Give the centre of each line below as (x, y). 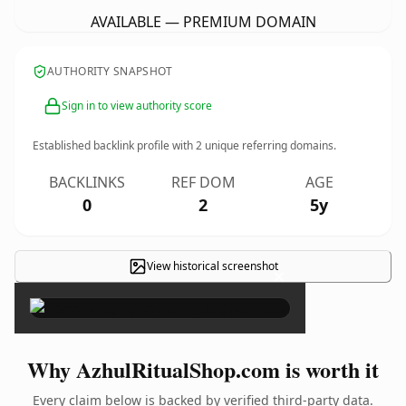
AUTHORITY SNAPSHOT (110, 71)
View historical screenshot (212, 266)
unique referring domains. (269, 145)
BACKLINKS (87, 182)
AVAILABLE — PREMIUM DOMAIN (203, 22)
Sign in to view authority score (137, 106)
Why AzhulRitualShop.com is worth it (203, 369)
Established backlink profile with (114, 145)
